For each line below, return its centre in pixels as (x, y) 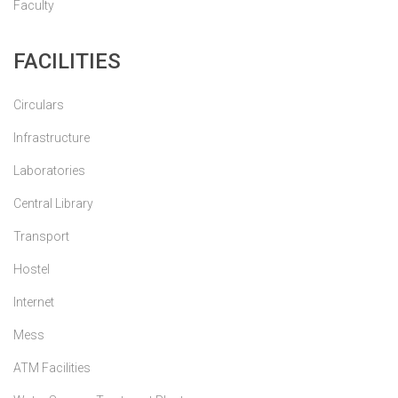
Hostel (32, 269)
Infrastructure (52, 137)
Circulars (39, 104)
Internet (34, 302)
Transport (41, 236)
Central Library (53, 203)
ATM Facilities (52, 367)
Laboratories (49, 170)
